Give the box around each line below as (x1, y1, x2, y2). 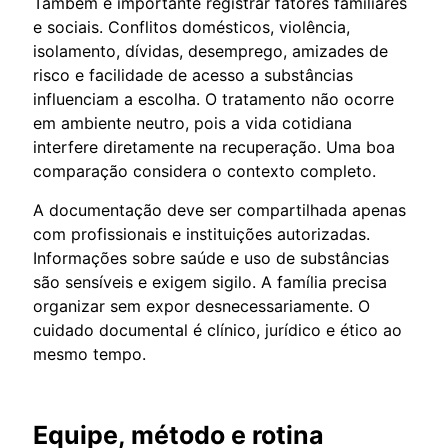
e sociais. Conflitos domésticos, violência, (33, 16, 350, 37)
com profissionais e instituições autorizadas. (33, 223, 370, 244)
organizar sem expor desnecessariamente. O (33, 295, 370, 316)
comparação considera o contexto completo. (33, 160, 376, 181)
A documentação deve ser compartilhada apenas (33, 199, 406, 220)
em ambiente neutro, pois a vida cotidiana (33, 112, 352, 133)
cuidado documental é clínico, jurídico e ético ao (33, 319, 402, 340)
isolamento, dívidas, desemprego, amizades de (33, 40, 388, 61)
